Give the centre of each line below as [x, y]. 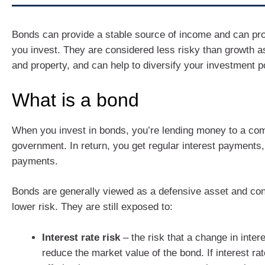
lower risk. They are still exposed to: [92, 207]
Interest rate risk [81, 237]
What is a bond [75, 100]
